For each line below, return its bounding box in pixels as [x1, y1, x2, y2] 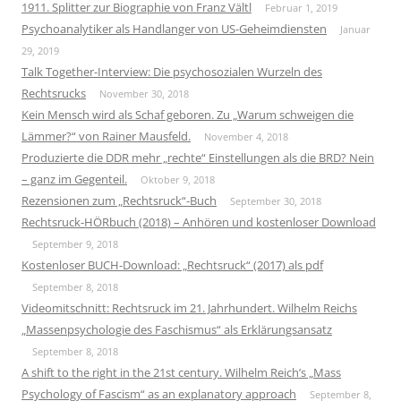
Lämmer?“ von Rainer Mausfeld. [21, 127, 191, 144]
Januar [340, 21, 371, 36]
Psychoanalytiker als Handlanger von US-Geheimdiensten [21, 20, 327, 37]
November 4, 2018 [204, 129, 288, 143]
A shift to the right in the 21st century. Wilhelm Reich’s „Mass [21, 363, 341, 380]
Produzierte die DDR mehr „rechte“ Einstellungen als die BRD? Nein [21, 149, 374, 166]
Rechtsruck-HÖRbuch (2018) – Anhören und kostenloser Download [21, 213, 376, 230]
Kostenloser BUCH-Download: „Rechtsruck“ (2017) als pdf [21, 256, 323, 273]
